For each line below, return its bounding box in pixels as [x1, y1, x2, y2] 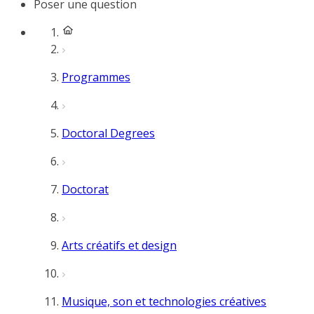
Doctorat [62, 182, 109, 197]
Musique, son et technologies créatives [62, 294, 266, 309]
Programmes [62, 69, 130, 85]
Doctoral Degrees [62, 125, 155, 141]
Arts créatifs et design [62, 238, 177, 253]
